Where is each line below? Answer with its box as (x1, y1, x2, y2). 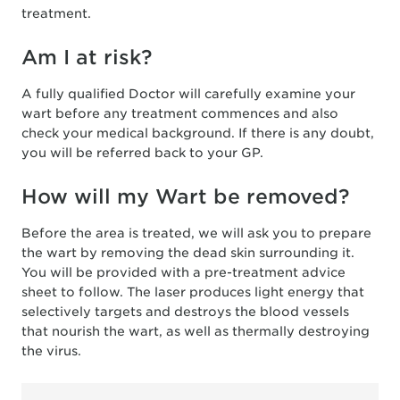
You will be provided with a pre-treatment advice (21, 264, 346, 279)
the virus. (21, 343, 81, 358)
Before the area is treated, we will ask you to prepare (21, 225, 371, 240)
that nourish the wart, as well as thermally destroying (21, 323, 370, 338)
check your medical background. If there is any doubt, (21, 125, 374, 140)
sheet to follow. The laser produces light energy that (21, 284, 364, 299)
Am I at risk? (21, 45, 153, 69)
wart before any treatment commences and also (21, 105, 338, 121)
